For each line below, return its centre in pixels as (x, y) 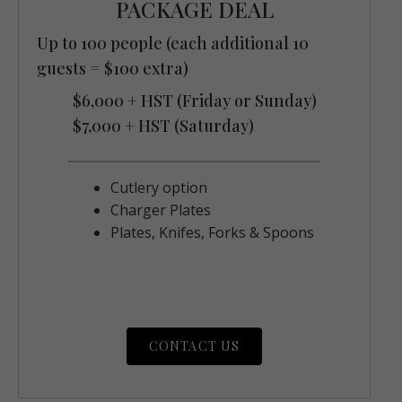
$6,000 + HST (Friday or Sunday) (194, 101)
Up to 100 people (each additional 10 (173, 44)
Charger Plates (161, 210)
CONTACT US (194, 346)
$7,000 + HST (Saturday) (163, 126)
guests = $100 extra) (113, 69)
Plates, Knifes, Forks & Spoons (212, 233)
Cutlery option (159, 188)
